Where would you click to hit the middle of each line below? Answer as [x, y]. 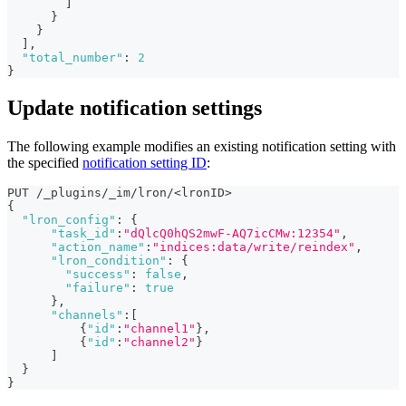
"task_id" [83, 234]
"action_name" [98, 247]
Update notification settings [135, 108]
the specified [45, 163]
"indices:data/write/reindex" [254, 247]
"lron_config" [69, 220]
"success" [98, 275]
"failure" [98, 288]
